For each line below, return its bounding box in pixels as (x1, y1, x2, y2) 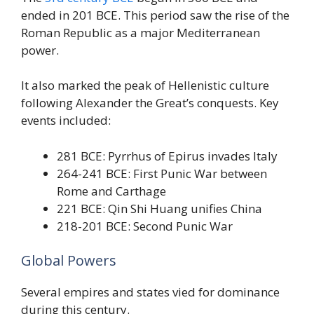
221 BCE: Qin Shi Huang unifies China (57, 200, 262, 217)
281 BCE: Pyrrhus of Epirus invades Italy (57, 147, 278, 164)
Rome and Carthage (57, 182, 166, 199)
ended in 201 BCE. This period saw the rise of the (21, 6, 289, 23)
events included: (21, 112, 111, 129)
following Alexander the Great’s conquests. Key (21, 95, 279, 111)
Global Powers (21, 251, 116, 271)
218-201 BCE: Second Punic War (57, 217, 233, 234)
